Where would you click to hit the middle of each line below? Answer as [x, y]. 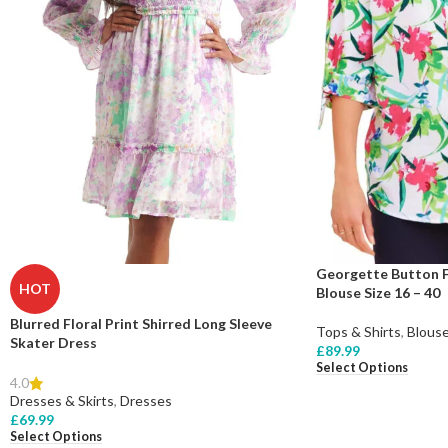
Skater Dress [53, 342]
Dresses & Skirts [62, 400]
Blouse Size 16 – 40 [377, 292]
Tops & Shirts [358, 331]
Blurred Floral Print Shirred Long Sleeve [141, 323]
